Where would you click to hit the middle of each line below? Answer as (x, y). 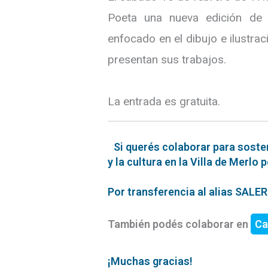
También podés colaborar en (179, 224)
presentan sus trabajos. (167, 59)
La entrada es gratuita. (164, 101)
